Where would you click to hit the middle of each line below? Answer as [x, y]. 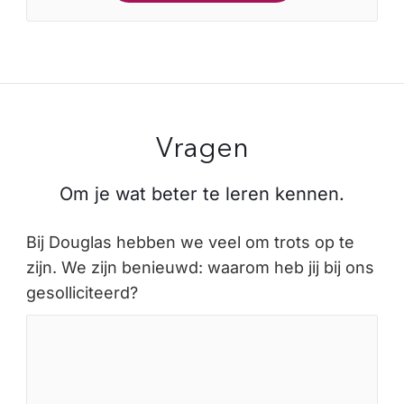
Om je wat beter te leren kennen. [202, 194]
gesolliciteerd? [82, 293]
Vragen [202, 148]
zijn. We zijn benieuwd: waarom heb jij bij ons [200, 267]
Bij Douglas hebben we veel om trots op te [190, 242]
